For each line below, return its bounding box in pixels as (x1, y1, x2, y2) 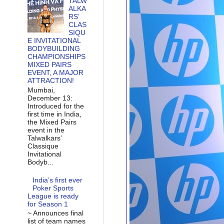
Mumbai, (27, 85, 55, 94)
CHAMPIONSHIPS (27, 52, 85, 61)
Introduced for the (27, 101, 84, 110)
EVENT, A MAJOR (27, 68, 83, 77)
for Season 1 (27, 199, 68, 208)
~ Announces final (27, 209, 83, 217)
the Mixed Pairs (27, 117, 76, 126)
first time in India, (27, 109, 81, 118)
